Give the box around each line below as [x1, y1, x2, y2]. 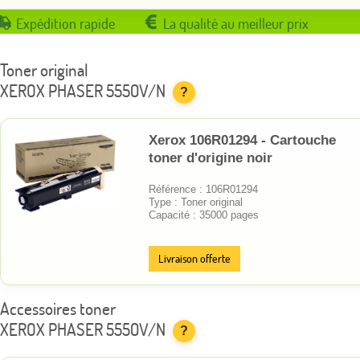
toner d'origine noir [149, 149, 272, 166]
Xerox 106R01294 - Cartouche [149, 132, 336, 148]
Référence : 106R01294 [149, 182, 258, 195]
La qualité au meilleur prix [163, 14, 309, 33]
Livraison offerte [158, 251, 231, 266]
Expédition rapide [16, 14, 115, 33]
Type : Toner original [149, 195, 243, 208]
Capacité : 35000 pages [149, 208, 259, 221]
